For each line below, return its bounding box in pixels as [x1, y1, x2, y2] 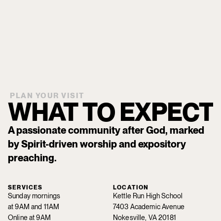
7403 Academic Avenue [113, 202, 184, 211]
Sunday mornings [8, 191, 61, 200]
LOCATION [113, 184, 149, 191]
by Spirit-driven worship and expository [8, 138, 186, 150]
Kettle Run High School [113, 191, 183, 200]
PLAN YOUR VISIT [10, 91, 84, 101]
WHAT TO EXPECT [8, 97, 214, 126]
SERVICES [8, 184, 43, 191]
